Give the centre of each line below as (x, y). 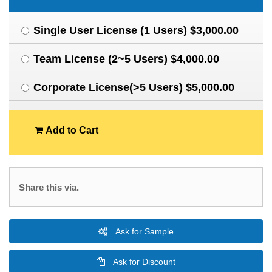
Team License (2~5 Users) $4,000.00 (126, 59)
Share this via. (49, 187)
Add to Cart (70, 130)
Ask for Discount (143, 262)
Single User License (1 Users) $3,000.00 (136, 30)
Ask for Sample (144, 231)
